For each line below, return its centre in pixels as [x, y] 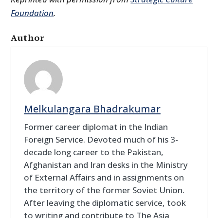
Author [28, 38]
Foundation [32, 13]
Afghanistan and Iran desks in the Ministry [106, 164]
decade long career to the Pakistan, [93, 152]
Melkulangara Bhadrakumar [92, 108]
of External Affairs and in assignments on [104, 177]
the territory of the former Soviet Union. [104, 190]
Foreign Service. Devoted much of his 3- [101, 139]
